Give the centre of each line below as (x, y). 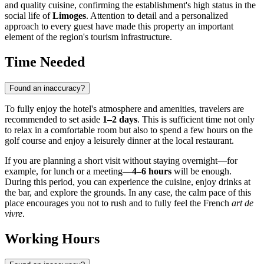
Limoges (69, 16)
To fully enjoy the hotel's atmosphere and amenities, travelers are (124, 109)
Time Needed (45, 62)
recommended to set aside (54, 120)
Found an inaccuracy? (47, 88)
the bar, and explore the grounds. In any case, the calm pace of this (128, 193)
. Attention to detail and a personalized (157, 16)
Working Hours (52, 239)
